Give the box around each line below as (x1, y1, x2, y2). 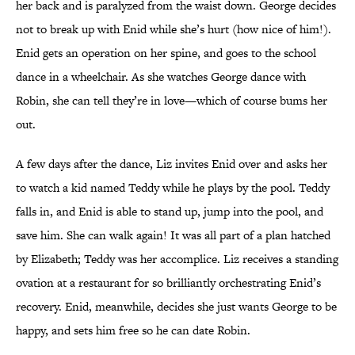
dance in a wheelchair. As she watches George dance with (16, 68, 306, 86)
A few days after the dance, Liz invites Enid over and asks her (16, 155, 327, 173)
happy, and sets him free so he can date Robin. (16, 322, 250, 339)
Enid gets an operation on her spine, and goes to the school (16, 44, 316, 62)
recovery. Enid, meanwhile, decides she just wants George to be (16, 298, 337, 315)
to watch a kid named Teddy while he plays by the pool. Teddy (16, 179, 330, 197)
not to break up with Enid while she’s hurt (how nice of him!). (16, 21, 331, 38)
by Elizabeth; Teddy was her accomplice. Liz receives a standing (16, 250, 338, 268)
